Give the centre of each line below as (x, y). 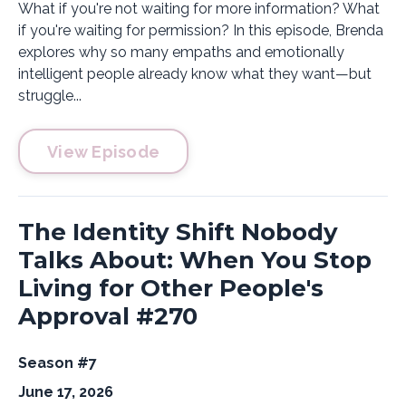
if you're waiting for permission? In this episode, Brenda (201, 30)
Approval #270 (108, 316)
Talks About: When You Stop (195, 260)
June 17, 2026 (66, 392)
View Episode (103, 151)
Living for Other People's (171, 288)
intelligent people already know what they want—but (195, 74)
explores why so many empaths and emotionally (181, 52)
